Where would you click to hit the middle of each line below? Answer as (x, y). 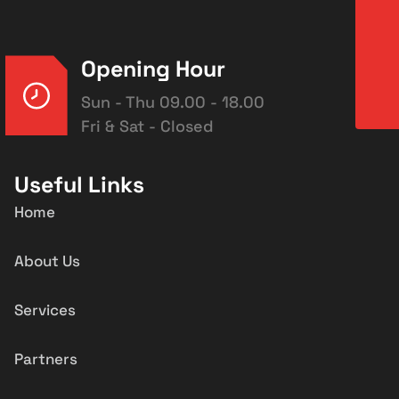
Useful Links (79, 185)
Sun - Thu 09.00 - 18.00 (172, 102)
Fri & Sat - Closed (147, 126)
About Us (47, 261)
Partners (45, 359)
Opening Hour (153, 69)
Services (45, 310)
